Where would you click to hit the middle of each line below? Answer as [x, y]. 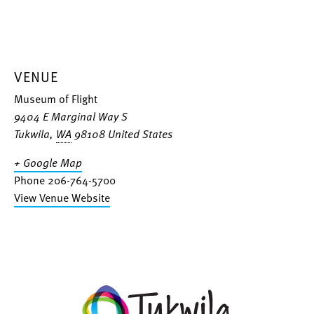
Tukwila [32, 134]
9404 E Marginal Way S [71, 116]
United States [140, 134]
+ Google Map [48, 162]
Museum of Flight [56, 98]
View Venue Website [62, 197]
